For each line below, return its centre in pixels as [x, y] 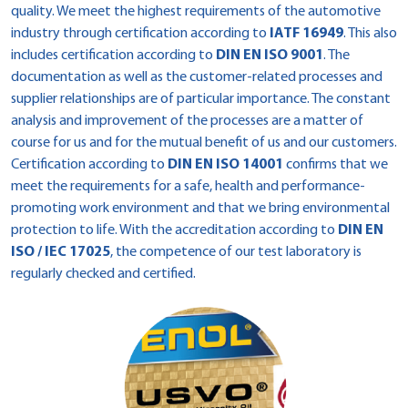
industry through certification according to [140, 34]
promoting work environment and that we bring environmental [200, 209]
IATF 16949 [306, 34]
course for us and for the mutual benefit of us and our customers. [204, 143]
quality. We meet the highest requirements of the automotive [196, 12]
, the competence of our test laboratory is [236, 252]
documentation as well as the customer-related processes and [197, 77]
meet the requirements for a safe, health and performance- [188, 187]
